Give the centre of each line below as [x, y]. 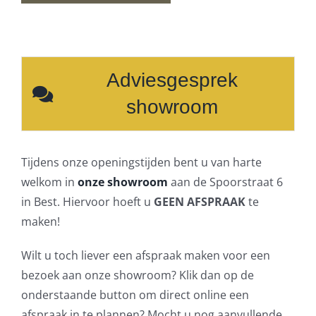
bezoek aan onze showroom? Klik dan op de [137, 275]
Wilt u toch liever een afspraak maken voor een [145, 255]
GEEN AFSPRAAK [199, 201]
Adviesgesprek [172, 80]
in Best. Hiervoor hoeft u [87, 201]
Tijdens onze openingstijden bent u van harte [141, 162]
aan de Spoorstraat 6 [225, 182]
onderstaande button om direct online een [135, 294]
